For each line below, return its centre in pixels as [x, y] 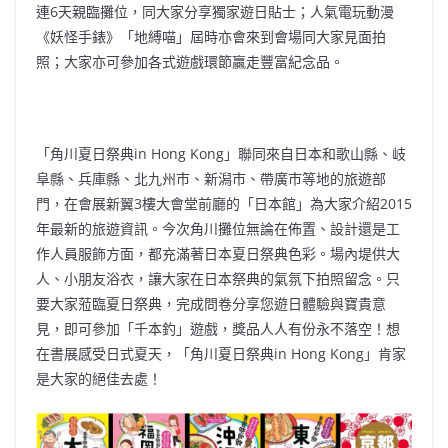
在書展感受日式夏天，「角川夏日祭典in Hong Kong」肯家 [221, 354]
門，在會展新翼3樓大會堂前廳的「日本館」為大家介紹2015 [224, 204]
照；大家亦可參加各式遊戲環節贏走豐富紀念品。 [190, 62]
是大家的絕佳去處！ [99, 379]
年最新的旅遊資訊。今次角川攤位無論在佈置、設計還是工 [218, 229]
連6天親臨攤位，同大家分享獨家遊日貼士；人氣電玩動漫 [215, 12]
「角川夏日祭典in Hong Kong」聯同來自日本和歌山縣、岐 [221, 154]
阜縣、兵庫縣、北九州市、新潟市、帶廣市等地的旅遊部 [211, 179]
